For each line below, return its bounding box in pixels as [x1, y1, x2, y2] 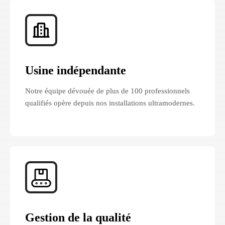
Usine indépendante [25, 63, 126, 77]
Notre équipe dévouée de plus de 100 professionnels [25, 86, 190, 95]
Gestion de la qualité [25, 210, 131, 224]
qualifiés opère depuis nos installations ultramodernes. [25, 98, 195, 107]
